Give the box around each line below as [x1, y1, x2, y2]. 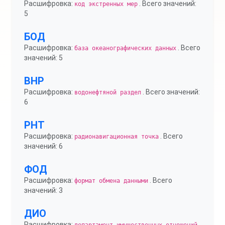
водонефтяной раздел [74, 89, 141, 96]
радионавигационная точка [74, 133, 159, 140]
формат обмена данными [74, 177, 148, 184]
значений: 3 [24, 186, 63, 194]
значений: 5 [24, 54, 63, 62]
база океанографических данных [74, 45, 176, 52]
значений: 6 [24, 142, 63, 150]
